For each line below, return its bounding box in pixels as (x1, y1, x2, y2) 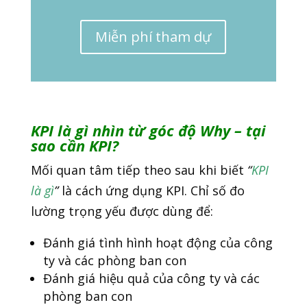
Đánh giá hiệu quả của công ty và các (42, 270, 260, 287)
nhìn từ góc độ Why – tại (88, 120, 266, 141)
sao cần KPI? (30, 135, 119, 156)
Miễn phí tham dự (95, 27, 212, 47)
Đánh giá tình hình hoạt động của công (42, 234, 273, 251)
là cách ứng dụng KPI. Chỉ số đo (61, 182, 245, 199)
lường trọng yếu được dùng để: (30, 203, 213, 220)
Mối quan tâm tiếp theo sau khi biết (30, 162, 247, 179)
